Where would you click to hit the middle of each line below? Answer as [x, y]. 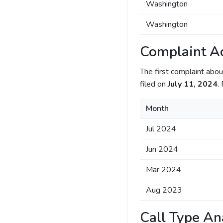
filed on [154, 84]
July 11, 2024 [192, 84]
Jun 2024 [162, 149]
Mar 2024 [163, 170]
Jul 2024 [161, 129]
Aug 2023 [164, 190]
